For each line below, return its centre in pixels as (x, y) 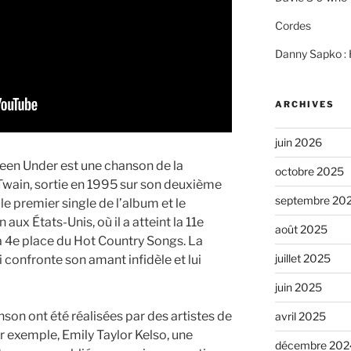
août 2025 (301, 230)
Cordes (293, 26)
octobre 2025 (309, 172)
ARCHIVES (304, 105)
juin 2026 (298, 143)
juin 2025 (298, 288)
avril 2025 (300, 317)
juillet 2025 (302, 259)
